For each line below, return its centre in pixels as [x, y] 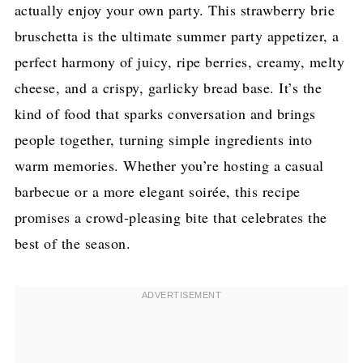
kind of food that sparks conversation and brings [165, 114]
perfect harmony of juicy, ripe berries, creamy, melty [179, 62]
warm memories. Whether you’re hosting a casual [169, 166]
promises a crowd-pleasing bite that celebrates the [171, 218]
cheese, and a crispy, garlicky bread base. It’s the [168, 88]
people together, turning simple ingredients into [163, 140]
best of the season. [73, 243]
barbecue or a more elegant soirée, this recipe [157, 192]
